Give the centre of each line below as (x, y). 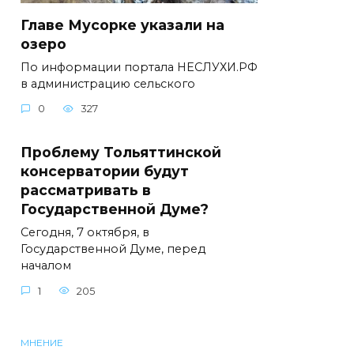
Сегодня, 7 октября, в (85, 232)
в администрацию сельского (108, 83)
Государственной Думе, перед (113, 249)
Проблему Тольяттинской (121, 152)
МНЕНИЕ (42, 343)
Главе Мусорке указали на (122, 24)
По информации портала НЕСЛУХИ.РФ (139, 67)
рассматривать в (86, 190)
